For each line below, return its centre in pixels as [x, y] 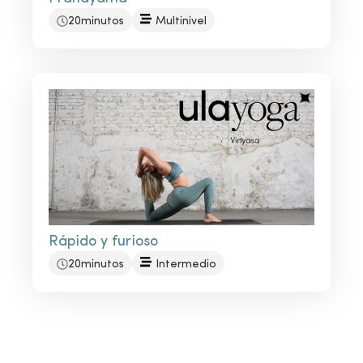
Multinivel [181, 22]
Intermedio [186, 265]
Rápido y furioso [103, 242]
